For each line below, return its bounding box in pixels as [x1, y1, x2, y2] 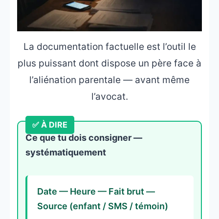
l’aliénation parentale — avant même [29, 74, 190, 86]
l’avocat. [91, 90, 128, 102]
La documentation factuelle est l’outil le [23, 41, 196, 52]
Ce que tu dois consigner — [25, 132, 142, 143]
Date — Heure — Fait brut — [37, 186, 155, 197]
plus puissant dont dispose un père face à [18, 57, 201, 69]
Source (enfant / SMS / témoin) [37, 200, 168, 211]
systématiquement [25, 147, 106, 157]
